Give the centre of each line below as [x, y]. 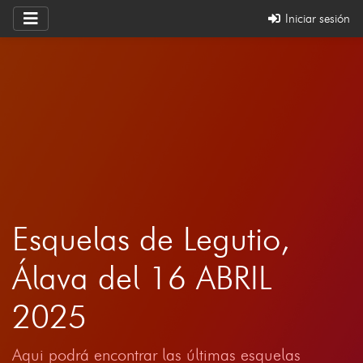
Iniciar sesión [316, 18]
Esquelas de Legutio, [151, 238]
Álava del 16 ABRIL [142, 277]
